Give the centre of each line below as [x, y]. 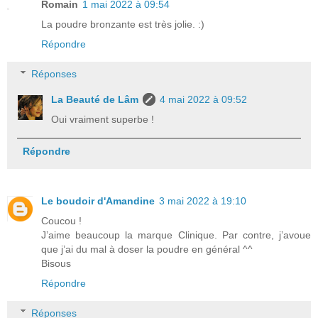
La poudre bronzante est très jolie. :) [123, 24]
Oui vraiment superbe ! [103, 120]
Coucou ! [61, 221]
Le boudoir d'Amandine [98, 201]
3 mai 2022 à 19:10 [203, 201]
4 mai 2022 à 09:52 [204, 100]
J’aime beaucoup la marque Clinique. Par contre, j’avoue [176, 235]
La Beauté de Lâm [95, 100]
